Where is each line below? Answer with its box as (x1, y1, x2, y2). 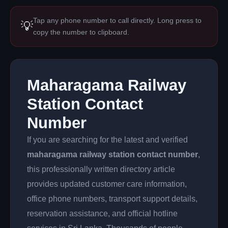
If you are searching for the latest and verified (27, 135, 188, 144)
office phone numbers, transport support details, (27, 194, 197, 203)
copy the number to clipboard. (33, 28, 129, 36)
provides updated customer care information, (27, 180, 187, 188)
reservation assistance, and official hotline (27, 209, 178, 218)
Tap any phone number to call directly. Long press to (33, 16, 202, 24)
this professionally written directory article (27, 165, 175, 174)
